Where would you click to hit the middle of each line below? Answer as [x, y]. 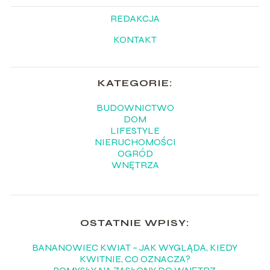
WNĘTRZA [135, 165]
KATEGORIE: [135, 83]
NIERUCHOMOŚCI [135, 142]
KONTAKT [135, 40]
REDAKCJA [135, 19]
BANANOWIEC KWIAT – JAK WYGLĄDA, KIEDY [135, 248]
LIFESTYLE [135, 131]
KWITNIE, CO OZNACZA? [135, 259]
